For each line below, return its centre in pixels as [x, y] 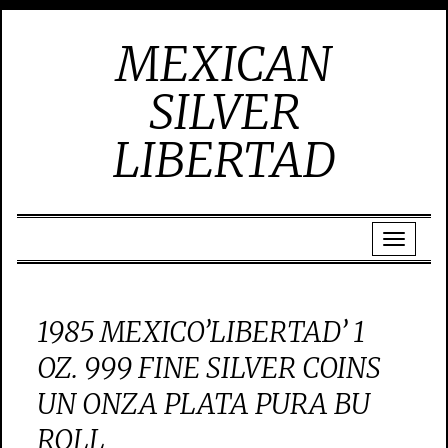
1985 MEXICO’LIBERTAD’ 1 [201, 332]
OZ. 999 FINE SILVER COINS [209, 368]
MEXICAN [224, 64]
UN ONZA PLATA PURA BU [203, 404]
